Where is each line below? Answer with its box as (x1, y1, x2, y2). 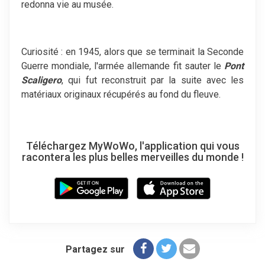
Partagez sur (65, 243, 125, 255)
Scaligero (21, 74, 62, 86)
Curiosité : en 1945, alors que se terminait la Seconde (21, 46, 244, 57)
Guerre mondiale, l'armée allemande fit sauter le (21, 60, 224, 72)
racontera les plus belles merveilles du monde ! (21, 150, 244, 163)
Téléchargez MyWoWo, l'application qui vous (25, 139, 240, 152)
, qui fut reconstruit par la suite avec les (62, 74, 244, 86)
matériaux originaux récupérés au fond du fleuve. (21, 88, 221, 100)
